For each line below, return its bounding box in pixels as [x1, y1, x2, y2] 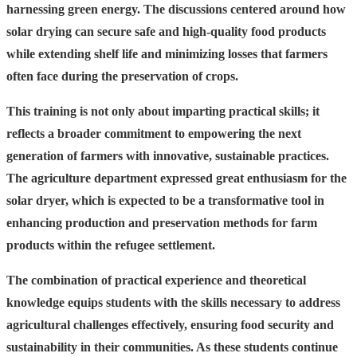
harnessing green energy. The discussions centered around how [6, 2, 346, 16]
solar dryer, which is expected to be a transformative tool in [6, 193, 324, 207]
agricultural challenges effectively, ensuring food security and [6, 317, 334, 331]
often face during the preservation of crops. [6, 69, 238, 83]
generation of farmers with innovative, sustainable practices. [6, 148, 329, 163]
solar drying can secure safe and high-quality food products [6, 24, 326, 38]
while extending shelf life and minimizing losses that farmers [6, 46, 328, 61]
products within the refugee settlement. [6, 237, 215, 252]
